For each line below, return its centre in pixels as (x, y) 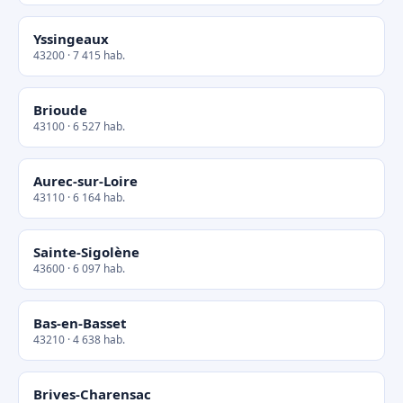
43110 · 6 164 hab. (79, 197)
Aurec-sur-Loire (85, 181)
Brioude (60, 110)
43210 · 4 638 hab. (79, 340)
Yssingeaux (71, 39)
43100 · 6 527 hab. (79, 126)
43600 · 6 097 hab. (79, 269)
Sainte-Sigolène (86, 252)
